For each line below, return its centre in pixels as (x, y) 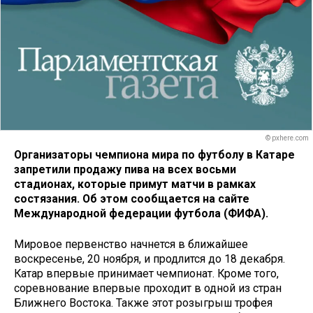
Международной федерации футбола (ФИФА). (141, 213)
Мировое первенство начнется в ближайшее (131, 245)
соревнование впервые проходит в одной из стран (148, 289)
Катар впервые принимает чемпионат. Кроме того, (146, 274)
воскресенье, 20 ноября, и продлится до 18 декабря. (150, 259)
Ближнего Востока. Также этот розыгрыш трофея (143, 303)
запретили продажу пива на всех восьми (125, 169)
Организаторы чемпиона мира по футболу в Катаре (154, 154)
